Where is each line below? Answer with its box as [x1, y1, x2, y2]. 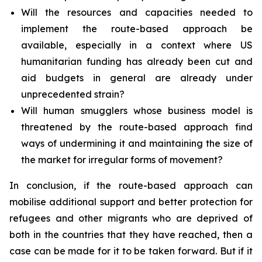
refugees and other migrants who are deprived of [9, 212, 253, 224]
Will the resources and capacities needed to [21, 6, 253, 18]
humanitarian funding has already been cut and [21, 56, 253, 67]
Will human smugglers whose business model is [21, 105, 253, 116]
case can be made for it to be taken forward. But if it [9, 245, 253, 257]
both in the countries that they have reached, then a [9, 229, 253, 240]
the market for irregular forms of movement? [21, 154, 223, 166]
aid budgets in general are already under [21, 72, 253, 84]
